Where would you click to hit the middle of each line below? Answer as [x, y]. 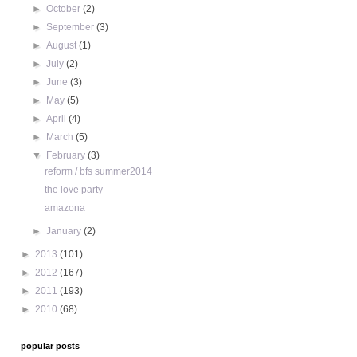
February [67, 156]
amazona [65, 208]
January [65, 231]
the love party [73, 190]
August [63, 46]
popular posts [50, 346]
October [65, 9]
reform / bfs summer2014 [98, 172]
